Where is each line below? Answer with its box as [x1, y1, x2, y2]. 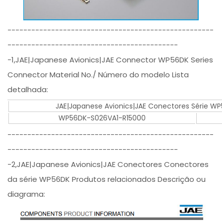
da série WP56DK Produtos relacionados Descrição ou [7, 174, 206, 185]
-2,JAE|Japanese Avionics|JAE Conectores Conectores [7, 159, 209, 170]
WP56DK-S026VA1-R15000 [58, 113, 146, 123]
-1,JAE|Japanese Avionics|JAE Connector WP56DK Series [7, 55, 214, 65]
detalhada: [7, 84, 49, 95]
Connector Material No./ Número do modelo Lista [7, 69, 189, 80]
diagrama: [7, 189, 46, 200]
